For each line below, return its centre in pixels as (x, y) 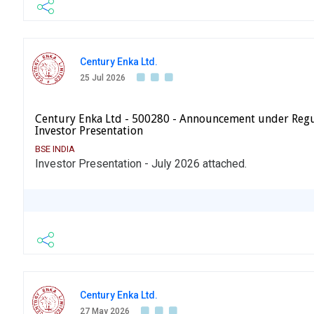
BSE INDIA (55, 149)
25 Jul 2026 (103, 78)
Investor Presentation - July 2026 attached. (141, 164)
